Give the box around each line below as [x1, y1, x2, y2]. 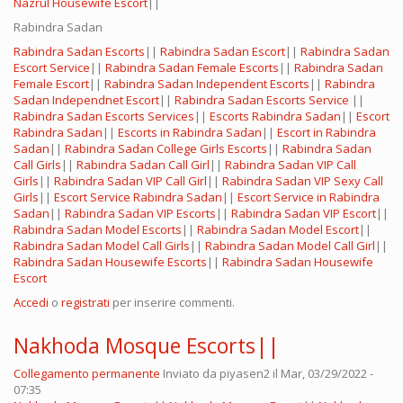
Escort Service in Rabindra [237, 189, 380, 206]
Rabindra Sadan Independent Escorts [104, 76, 309, 93]
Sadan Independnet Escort [13, 92, 159, 109]
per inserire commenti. [110, 294, 235, 311]
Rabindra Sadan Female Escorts [105, 59, 279, 76]
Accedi [13, 294, 49, 311]
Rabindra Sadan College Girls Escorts [65, 140, 267, 157]
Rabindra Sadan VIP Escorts [65, 205, 216, 222]
